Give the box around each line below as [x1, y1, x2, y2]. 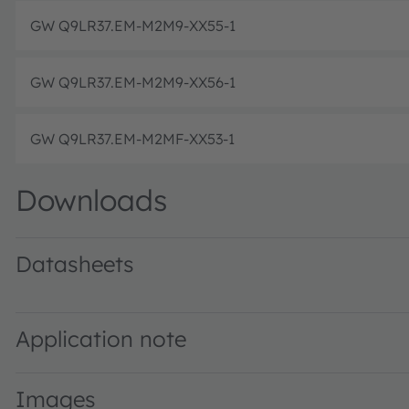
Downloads [16, 181, 167, 218]
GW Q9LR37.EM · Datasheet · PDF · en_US [16, 288, 301, 307]
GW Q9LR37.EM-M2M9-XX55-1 [30, 16, 236, 35]
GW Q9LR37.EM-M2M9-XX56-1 [30, 72, 236, 91]
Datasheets [16, 249, 134, 278]
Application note [16, 324, 186, 352]
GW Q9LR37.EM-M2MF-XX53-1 [30, 129, 235, 148]
